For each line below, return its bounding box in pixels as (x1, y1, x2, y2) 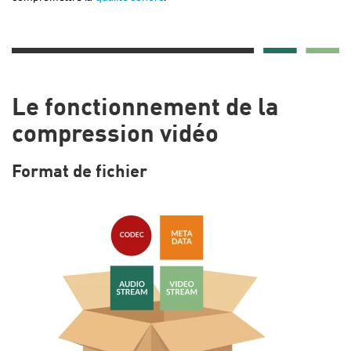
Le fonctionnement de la (12, 97, 279, 121)
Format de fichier (12, 164, 147, 182)
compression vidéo (12, 124, 219, 148)
